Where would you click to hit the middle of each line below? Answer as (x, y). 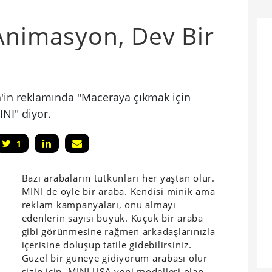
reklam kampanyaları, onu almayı (99, 204)
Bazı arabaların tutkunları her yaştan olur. (118, 178)
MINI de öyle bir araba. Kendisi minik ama (118, 191)
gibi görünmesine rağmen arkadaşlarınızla (118, 231)
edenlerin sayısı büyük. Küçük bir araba (112, 218)
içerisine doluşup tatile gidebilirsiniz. (107, 244)
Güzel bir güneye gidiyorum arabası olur (114, 258)
